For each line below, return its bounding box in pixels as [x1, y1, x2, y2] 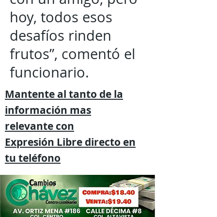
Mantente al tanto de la [5, 87, 123, 101]
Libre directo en [54, 135, 136, 149]
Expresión [5, 135, 54, 149]
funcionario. [10, 63, 89, 81]
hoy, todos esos [10, 8, 112, 26]
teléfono [18, 151, 61, 165]
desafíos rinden [10, 26, 111, 45]
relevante [5, 119, 56, 133]
